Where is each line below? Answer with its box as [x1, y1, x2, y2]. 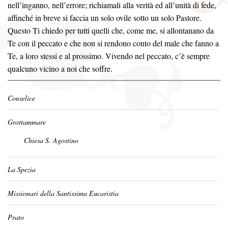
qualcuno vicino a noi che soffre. [8, 63, 112, 74]
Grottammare [8, 117, 46, 127]
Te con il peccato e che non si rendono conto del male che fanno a [8, 38, 219, 48]
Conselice [8, 93, 35, 103]
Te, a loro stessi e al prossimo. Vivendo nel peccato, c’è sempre [8, 50, 210, 61]
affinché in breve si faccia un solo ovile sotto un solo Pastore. [8, 12, 202, 23]
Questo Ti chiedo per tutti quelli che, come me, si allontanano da [8, 25, 214, 36]
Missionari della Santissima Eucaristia [8, 188, 119, 198]
